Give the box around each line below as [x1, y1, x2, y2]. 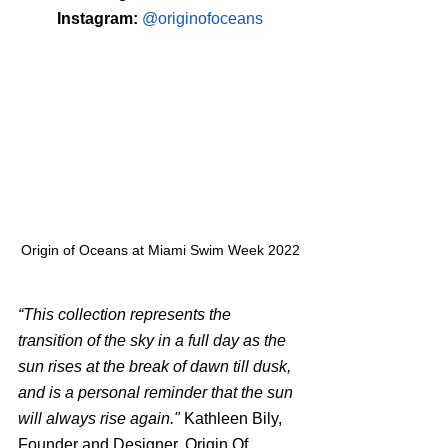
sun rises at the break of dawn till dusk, [18, 357, 295, 375]
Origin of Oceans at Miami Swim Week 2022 [20, 241, 300, 258]
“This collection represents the [18, 305, 235, 323]
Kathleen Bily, [184, 409, 286, 427]
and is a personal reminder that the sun [18, 383, 297, 401]
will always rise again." [18, 409, 184, 427]
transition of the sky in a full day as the [18, 331, 290, 349]
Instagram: [57, 10, 142, 28]
